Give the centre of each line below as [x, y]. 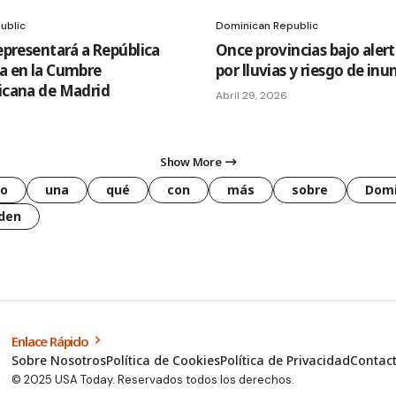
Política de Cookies [164, 361]
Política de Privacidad [286, 361]
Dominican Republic [267, 26]
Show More [191, 162]
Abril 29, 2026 [251, 96]
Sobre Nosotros [59, 361]
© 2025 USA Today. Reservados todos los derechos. [153, 380]
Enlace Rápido [51, 342]
